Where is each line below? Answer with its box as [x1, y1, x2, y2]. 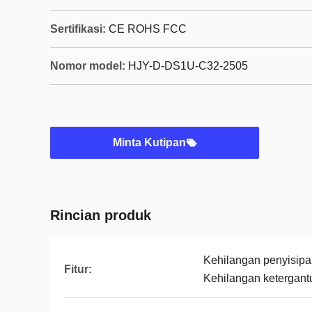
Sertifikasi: [50, 23, 106, 35]
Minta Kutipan [112, 136, 186, 148]
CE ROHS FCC [109, 23, 187, 35]
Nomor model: [50, 60, 125, 72]
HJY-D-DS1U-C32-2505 [128, 60, 248, 72]
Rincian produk [50, 208, 151, 223]
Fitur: [64, 263, 92, 275]
